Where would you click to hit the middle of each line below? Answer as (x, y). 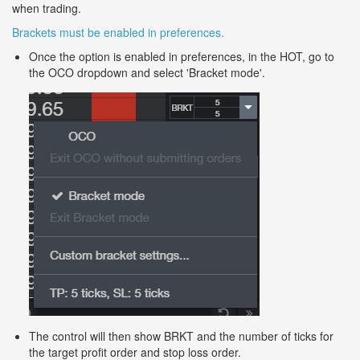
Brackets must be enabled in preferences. (118, 32)
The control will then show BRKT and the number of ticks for (181, 335)
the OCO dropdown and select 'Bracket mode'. (147, 72)
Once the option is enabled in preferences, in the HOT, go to (182, 56)
